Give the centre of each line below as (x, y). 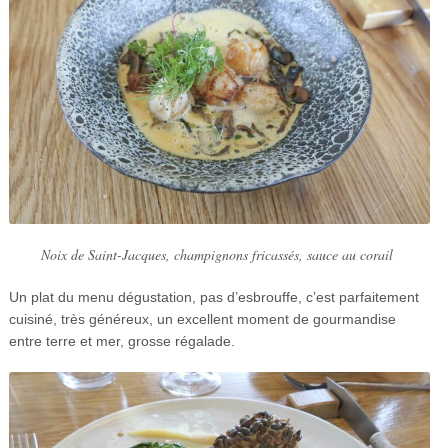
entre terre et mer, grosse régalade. (121, 340)
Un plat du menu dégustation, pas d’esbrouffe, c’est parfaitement (213, 296)
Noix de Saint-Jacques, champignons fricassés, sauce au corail (217, 254)
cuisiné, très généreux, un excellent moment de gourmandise (202, 318)
